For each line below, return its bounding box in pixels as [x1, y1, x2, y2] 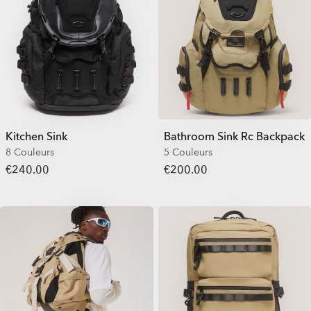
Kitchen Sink [6, 128, 67, 144]
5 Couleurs [163, 145, 212, 159]
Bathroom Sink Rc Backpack [163, 128, 305, 144]
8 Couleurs [6, 145, 54, 159]
